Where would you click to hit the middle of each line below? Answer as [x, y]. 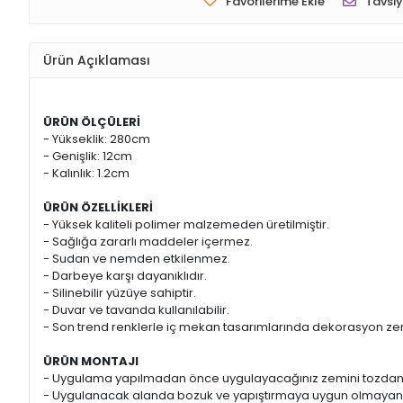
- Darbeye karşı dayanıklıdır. [125, 276]
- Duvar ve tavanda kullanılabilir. [136, 310]
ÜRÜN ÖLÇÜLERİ [92, 122]
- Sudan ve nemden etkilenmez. [137, 259]
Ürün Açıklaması [97, 60]
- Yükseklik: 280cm [97, 139]
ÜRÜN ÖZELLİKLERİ [98, 208]
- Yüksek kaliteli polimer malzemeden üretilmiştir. [186, 225]
